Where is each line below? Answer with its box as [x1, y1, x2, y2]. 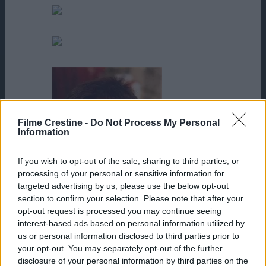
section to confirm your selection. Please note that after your [18, 193, 243, 203]
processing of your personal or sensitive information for [18, 168, 224, 178]
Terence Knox [52, 234, 106, 245]
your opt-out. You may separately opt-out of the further [18, 243, 223, 253]
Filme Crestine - [18, 117, 90, 128]
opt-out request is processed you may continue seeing [18, 205, 221, 216]
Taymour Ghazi [52, 46, 111, 57]
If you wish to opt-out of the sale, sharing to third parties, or [18, 156, 239, 166]
